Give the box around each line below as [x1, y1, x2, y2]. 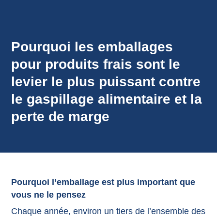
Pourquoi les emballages [11, 39, 173, 54]
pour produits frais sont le [11, 56, 180, 72]
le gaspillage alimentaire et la [11, 91, 202, 107]
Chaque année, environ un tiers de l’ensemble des [11, 206, 205, 216]
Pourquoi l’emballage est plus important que [11, 177, 195, 187]
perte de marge [11, 108, 109, 124]
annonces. [15, 6, 48, 14]
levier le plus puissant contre [11, 74, 201, 89]
